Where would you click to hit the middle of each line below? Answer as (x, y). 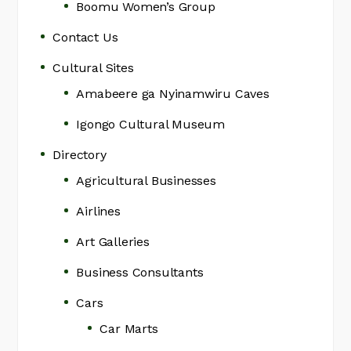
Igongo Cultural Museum (151, 125)
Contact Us (85, 38)
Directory (80, 155)
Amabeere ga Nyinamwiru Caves (173, 94)
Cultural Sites (93, 68)
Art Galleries (113, 242)
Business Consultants (140, 273)
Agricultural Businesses (146, 181)
